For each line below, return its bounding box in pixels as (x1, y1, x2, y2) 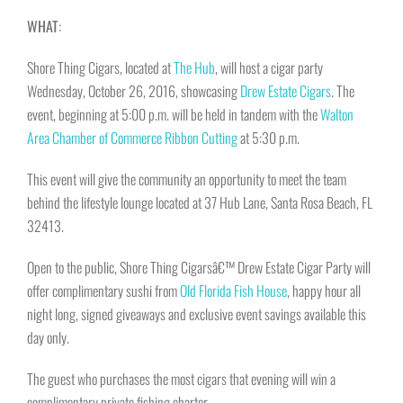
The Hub (174, 57, 215, 79)
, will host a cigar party (215, 57, 323, 79)
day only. (27, 327, 69, 349)
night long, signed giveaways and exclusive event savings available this (27, 303, 366, 326)
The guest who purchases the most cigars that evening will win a (27, 368, 336, 390)
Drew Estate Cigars (240, 80, 331, 103)
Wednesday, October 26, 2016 (27, 80, 175, 103)
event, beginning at (27, 103, 121, 126)
